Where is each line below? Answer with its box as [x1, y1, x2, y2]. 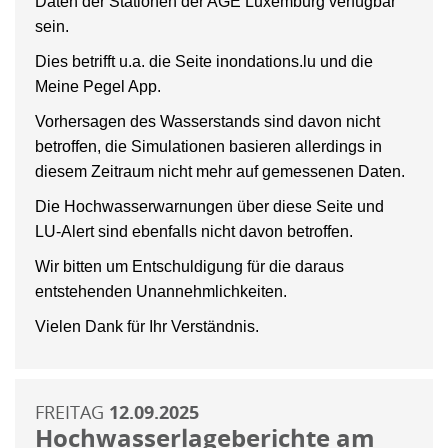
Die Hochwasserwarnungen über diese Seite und [35, 197, 384, 215]
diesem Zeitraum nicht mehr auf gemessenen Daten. [35, 162, 405, 180]
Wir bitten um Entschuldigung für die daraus [35, 257, 344, 275]
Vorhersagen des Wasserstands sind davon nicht [35, 112, 380, 130]
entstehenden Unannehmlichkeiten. [35, 282, 287, 300]
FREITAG [35, 399, 109, 424]
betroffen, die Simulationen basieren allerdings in [35, 137, 382, 155]
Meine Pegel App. [35, 77, 161, 95]
